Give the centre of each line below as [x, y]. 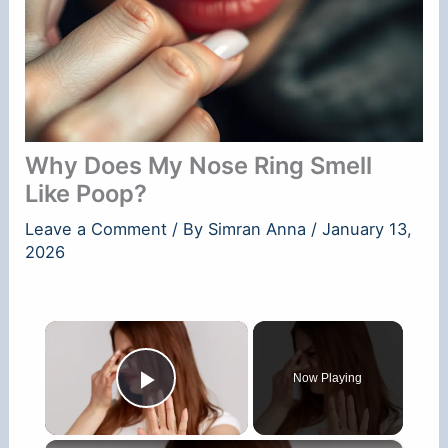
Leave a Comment [96, 229]
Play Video [218, 407]
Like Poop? [86, 194]
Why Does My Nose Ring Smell [199, 166]
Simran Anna [260, 229]
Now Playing [328, 377]
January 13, [367, 229]
